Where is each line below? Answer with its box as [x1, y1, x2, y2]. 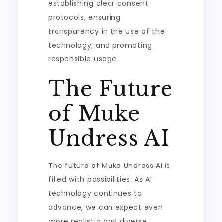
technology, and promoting [48, 40, 152, 50]
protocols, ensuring [48, 12, 121, 22]
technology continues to [48, 188, 142, 198]
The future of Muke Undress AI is [48, 161, 170, 170]
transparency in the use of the [48, 26, 165, 36]
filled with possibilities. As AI [48, 174, 152, 184]
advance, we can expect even [48, 202, 163, 212]
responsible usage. [48, 54, 119, 64]
